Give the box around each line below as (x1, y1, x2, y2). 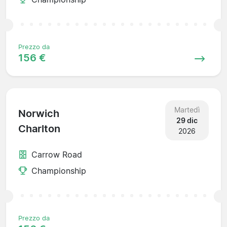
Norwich (18, 107, 59, 120)
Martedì (174, 105, 200, 114)
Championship (31, 165, 86, 176)
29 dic (176, 116, 198, 125)
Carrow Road (31, 149, 82, 160)
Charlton (18, 123, 60, 135)
